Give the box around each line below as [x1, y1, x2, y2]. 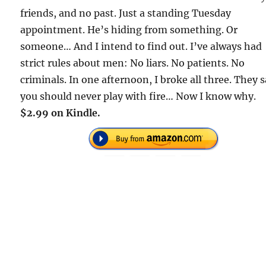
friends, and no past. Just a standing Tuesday [20, 7, 232, 19]
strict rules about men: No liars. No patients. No [20, 56, 245, 69]
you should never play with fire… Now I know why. [20, 90, 256, 102]
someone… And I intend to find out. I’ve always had [20, 40, 262, 52]
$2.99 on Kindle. [20, 106, 101, 119]
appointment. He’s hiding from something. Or [20, 23, 238, 36]
